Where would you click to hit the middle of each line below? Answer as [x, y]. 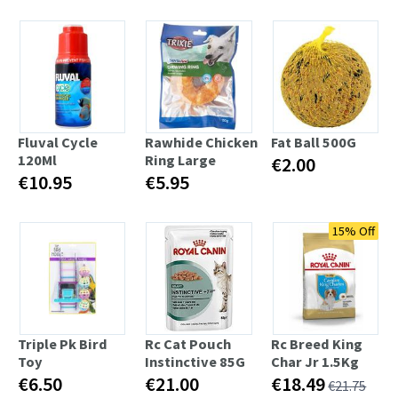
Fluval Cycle [58, 142]
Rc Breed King [317, 343]
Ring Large [180, 159]
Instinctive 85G [195, 361]
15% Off [354, 231]
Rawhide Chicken [201, 142]
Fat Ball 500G [314, 142]
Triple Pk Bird [63, 343]
